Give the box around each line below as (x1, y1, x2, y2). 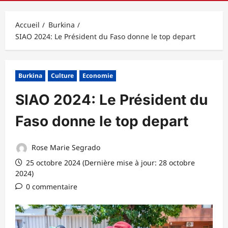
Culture (51, 71, 74, 80)
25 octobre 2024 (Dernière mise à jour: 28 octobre (24, 157, 195, 167)
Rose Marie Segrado (30, 142, 100, 152)
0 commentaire (26, 181, 77, 191)
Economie (82, 71, 113, 80)
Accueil (15, 19, 40, 30)
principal (36, 2, 67, 12)
